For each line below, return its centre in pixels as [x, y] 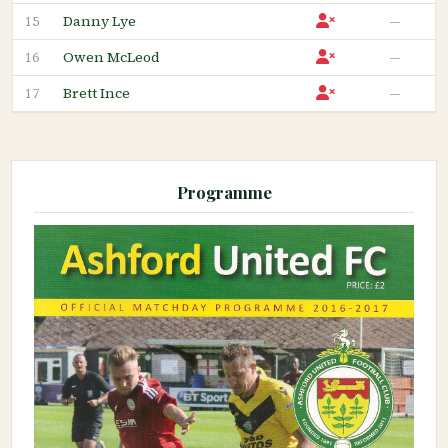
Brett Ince [96, 92]
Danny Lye [99, 20]
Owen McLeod [111, 56]
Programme [224, 192]
